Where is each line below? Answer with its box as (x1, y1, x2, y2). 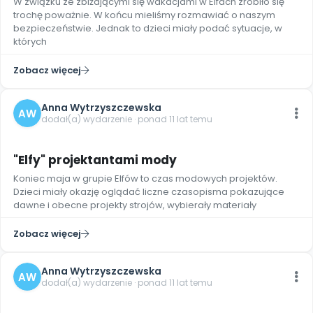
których (13, 35, 47, 48)
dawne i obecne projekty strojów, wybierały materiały (13, 198, 256, 212)
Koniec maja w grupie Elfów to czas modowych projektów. (13, 172, 277, 185)
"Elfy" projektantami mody (13, 152, 177, 168)
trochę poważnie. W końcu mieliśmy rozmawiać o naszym (13, 8, 275, 22)
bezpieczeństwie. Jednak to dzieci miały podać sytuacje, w (13, 22, 282, 35)
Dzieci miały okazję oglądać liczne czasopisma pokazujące (13, 185, 284, 198)
